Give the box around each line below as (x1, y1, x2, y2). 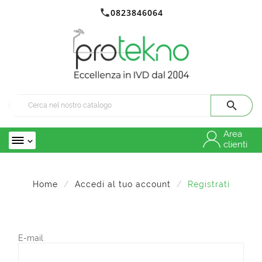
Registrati (187, 180, 230, 189)
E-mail (18, 233, 43, 243)
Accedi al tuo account (74, 180, 171, 189)
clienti (223, 139, 247, 150)
